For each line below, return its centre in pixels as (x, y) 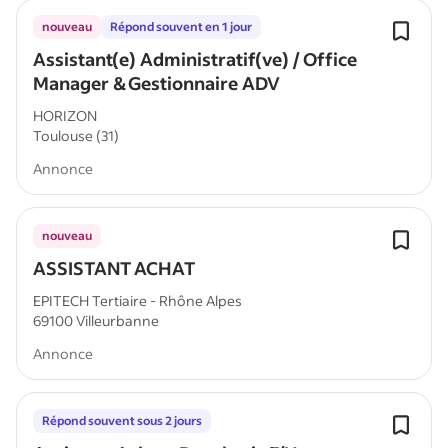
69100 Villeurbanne (96, 320)
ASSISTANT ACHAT (114, 268)
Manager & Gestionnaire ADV (156, 83)
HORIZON (65, 115)
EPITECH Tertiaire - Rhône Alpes (137, 300)
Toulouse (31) (76, 135)
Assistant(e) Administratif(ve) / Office (195, 59)
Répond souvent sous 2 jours (122, 420)
